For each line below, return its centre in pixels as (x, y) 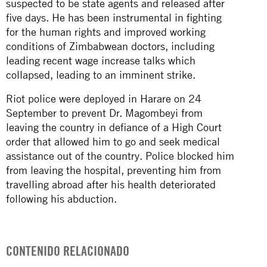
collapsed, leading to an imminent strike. (102, 74)
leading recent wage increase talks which (101, 60)
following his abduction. (61, 198)
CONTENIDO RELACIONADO (68, 251)
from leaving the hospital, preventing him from (114, 170)
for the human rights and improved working (106, 32)
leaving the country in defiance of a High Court (114, 127)
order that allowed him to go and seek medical (113, 141)
